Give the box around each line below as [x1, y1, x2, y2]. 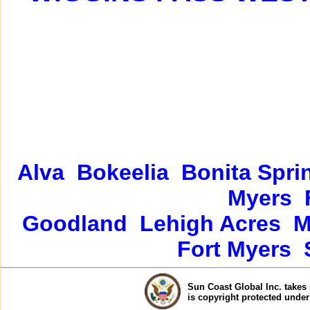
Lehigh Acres [140, 211, 281, 236]
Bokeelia [77, 160, 169, 185]
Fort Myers [177, 237, 291, 262]
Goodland [22, 211, 127, 236]
